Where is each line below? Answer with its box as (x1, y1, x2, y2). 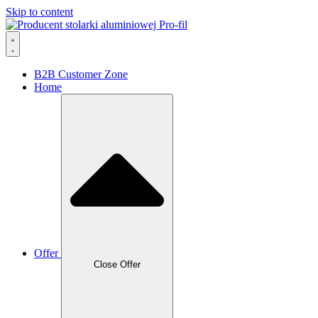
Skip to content (6, 6, 73, 18)
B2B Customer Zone (34, 68, 128, 80)
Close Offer (94, 259, 141, 270)
